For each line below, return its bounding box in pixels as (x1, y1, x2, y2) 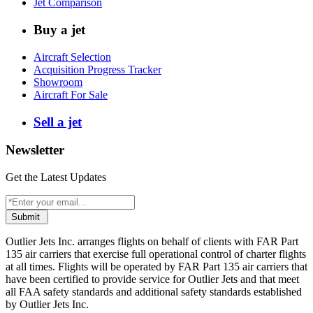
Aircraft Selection (34, 50, 111, 63)
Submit (11, 212, 43, 223)
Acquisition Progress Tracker (34, 63, 161, 75)
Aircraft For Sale (34, 88, 108, 101)
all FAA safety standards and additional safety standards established (6, 286, 302, 298)
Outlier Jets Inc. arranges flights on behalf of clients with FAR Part (6, 235, 298, 248)
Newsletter (6, 143, 64, 158)
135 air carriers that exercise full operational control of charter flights (6, 248, 306, 261)
